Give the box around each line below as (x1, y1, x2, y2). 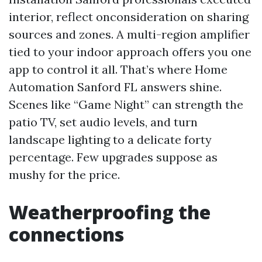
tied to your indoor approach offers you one (9, 44, 251, 59)
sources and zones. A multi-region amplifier (9, 27, 250, 42)
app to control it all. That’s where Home (9, 62, 227, 77)
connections (9, 222, 124, 247)
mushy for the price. (9, 167, 120, 182)
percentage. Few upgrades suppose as (9, 150, 218, 164)
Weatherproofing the (9, 199, 211, 225)
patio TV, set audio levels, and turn (9, 115, 198, 129)
